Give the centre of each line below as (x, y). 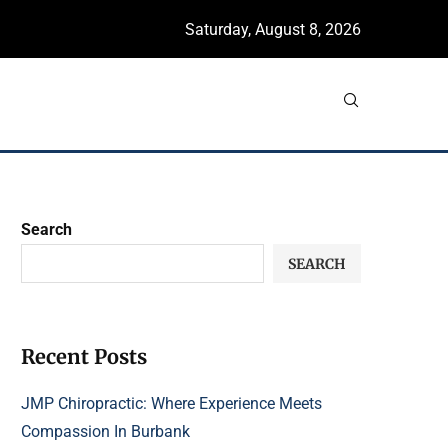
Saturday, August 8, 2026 (273, 29)
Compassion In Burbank (105, 432)
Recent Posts (84, 357)
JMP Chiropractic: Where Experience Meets (171, 404)
